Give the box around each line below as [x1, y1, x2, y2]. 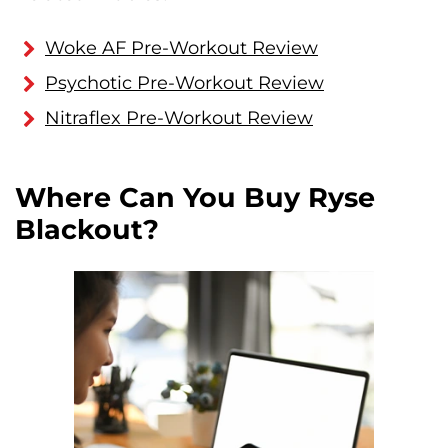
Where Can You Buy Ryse [15, 181, 375, 215]
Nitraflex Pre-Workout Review [45, 107, 313, 130]
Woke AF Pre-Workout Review [45, 37, 318, 60]
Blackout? [15, 213, 159, 247]
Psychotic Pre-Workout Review [45, 72, 324, 95]
